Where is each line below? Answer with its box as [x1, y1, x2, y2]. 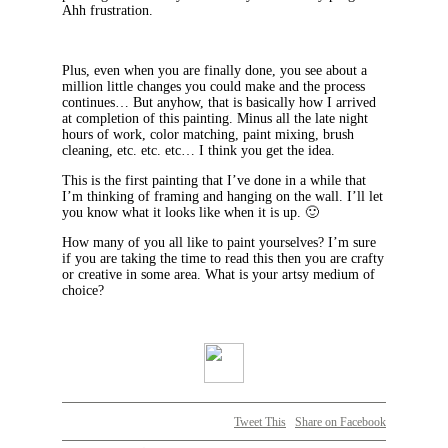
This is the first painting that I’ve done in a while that [62, 173, 366, 189]
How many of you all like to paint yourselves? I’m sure [62, 235, 376, 251]
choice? [62, 283, 104, 299]
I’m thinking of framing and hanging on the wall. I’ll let [62, 189, 383, 205]
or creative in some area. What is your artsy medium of [62, 267, 375, 283]
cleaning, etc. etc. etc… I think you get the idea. [62, 143, 335, 159]
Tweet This [234, 415, 286, 430]
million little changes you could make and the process [62, 79, 365, 95]
